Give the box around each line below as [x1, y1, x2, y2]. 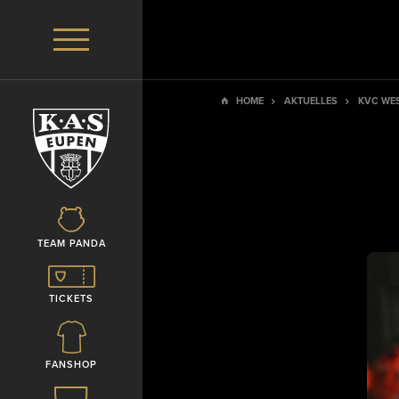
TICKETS [49, 293, 94, 305]
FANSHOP [45, 359, 97, 370]
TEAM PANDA [37, 238, 106, 249]
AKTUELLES [283, 95, 338, 107]
